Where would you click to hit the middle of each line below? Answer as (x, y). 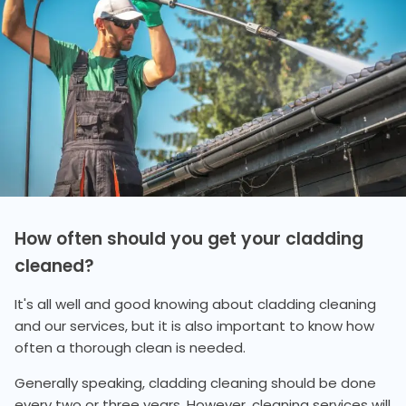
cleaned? (54, 266)
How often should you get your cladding (189, 239)
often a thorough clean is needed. (130, 348)
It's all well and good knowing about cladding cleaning (195, 304)
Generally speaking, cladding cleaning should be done (195, 383)
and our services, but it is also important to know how (194, 326)
